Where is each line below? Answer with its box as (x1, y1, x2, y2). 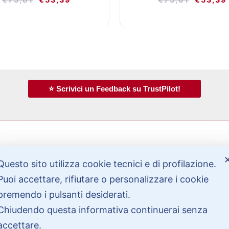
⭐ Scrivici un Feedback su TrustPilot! (49, 84, 180, 94)
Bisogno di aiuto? (20, 162, 111, 176)
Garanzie (20, 213, 55, 223)
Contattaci (20, 199, 62, 210)
